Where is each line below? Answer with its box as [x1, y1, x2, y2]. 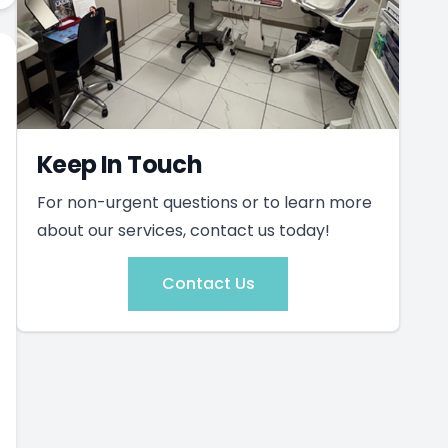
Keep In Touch [37, 148, 203, 181]
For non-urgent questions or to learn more [37, 191, 372, 214]
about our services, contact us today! [37, 219, 330, 242]
